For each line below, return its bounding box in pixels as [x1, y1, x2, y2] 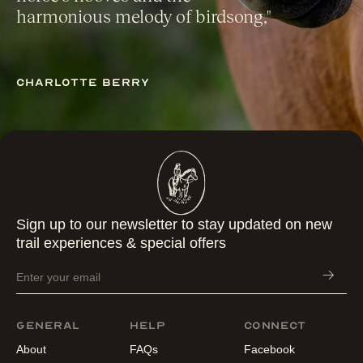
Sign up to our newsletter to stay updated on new [16, 216, 332, 233]
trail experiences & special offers [16, 234, 226, 251]
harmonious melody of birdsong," [16, 4, 271, 27]
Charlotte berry [16, 75, 150, 88]
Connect [243, 318, 306, 331]
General [16, 318, 80, 331]
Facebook [243, 342, 295, 356]
